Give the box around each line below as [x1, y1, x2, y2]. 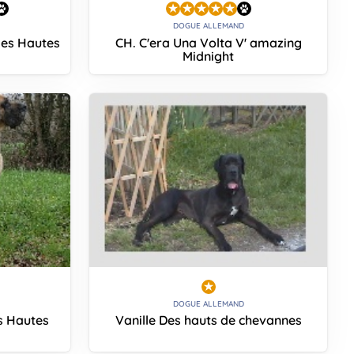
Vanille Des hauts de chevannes [115, 312, 302, 329]
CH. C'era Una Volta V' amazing [115, 34, 302, 51]
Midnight [183, 47, 235, 64]
